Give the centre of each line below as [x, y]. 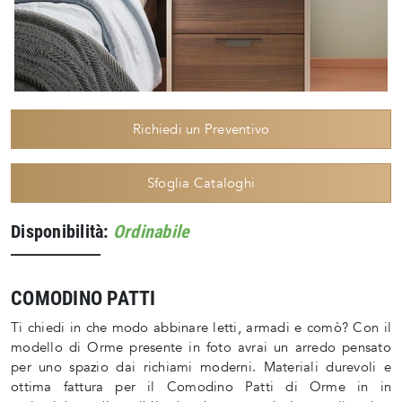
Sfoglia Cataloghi [201, 184]
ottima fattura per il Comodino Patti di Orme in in [201, 387]
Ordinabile [151, 232]
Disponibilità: [62, 232]
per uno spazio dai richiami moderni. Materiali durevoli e [201, 367]
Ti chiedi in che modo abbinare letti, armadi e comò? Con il [201, 328]
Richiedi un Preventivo [201, 130]
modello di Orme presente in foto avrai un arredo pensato [201, 348]
